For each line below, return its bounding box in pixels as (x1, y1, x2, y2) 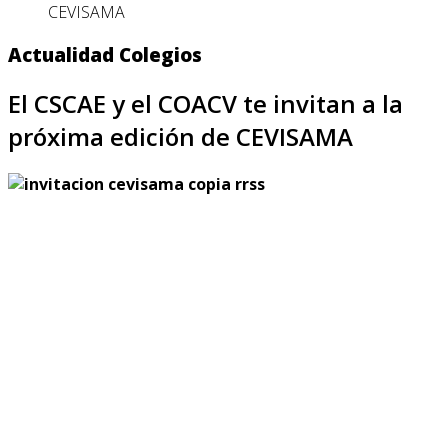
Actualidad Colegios (8, 41, 202, 67)
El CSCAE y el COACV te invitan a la (8, 86, 403, 120)
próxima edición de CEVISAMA (8, 119, 353, 153)
